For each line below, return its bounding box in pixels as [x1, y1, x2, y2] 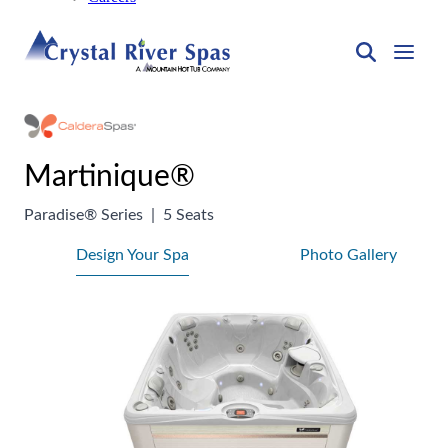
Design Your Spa [75, 247, 189, 264]
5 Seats [163, 207, 214, 224]
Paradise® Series [24, 207, 143, 224]
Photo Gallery [299, 247, 397, 264]
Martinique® [24, 162, 195, 193]
